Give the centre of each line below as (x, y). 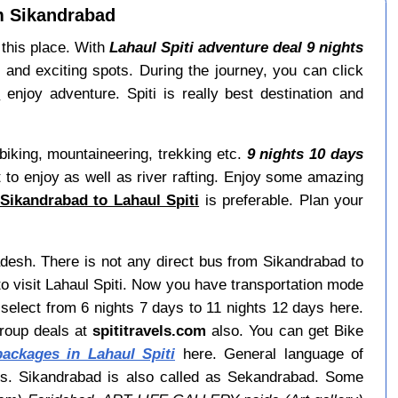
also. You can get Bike (285, 330)
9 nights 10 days (305, 154)
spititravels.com (150, 330)
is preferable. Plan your (282, 200)
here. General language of (270, 353)
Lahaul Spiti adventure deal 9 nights (236, 48)
